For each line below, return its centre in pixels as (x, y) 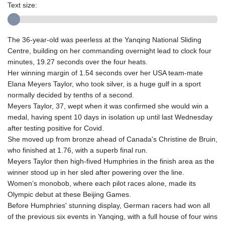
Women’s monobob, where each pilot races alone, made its (102, 183)
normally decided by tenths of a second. (71, 95)
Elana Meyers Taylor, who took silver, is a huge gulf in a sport (104, 84)
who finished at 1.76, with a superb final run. (78, 150)
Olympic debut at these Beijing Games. (69, 194)
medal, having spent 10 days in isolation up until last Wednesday (110, 117)
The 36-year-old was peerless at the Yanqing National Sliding (104, 39)
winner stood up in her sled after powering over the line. (96, 172)
